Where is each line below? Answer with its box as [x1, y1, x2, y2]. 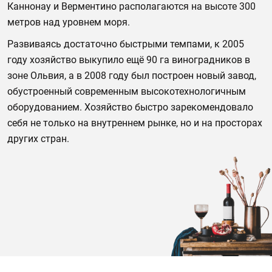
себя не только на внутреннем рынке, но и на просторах [7, 117, 262, 129]
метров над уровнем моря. [7, 16, 130, 28]
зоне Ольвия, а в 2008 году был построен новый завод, [7, 70, 256, 81]
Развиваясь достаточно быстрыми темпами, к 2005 [7, 38, 244, 50]
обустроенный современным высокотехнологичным [7, 86, 246, 97]
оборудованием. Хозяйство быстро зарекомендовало [7, 101, 253, 113]
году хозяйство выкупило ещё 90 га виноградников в [7, 54, 250, 66]
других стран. [7, 133, 69, 144]
